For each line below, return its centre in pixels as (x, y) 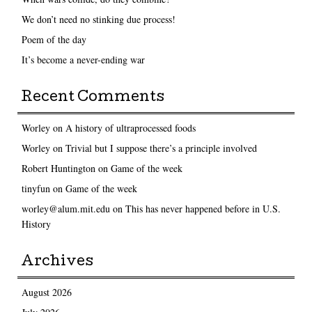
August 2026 (46, 292)
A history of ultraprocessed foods (130, 128)
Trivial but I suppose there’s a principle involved (161, 148)
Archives (57, 263)
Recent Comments (93, 99)
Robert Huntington (58, 169)
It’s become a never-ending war (83, 60)
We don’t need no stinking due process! (98, 19)
